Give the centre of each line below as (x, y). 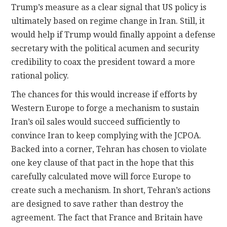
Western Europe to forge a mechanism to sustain (105, 108)
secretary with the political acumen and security (105, 49)
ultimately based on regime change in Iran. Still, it (108, 21)
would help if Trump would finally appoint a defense (113, 35)
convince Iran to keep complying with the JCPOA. (106, 136)
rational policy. (40, 76)
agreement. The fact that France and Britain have (107, 218)
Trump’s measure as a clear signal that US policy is (109, 8)
